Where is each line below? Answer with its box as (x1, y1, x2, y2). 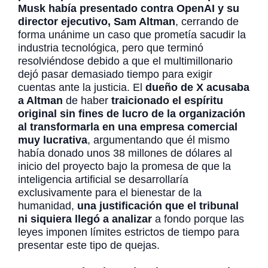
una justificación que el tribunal (77, 200, 239, 212)
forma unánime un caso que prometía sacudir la (18, 29, 246, 41)
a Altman (18, 95, 63, 106)
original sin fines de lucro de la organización (18, 108, 245, 120)
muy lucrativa (18, 134, 87, 146)
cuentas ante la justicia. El (18, 81, 145, 93)
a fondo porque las (152, 213, 244, 225)
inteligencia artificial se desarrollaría (18, 173, 188, 185)
